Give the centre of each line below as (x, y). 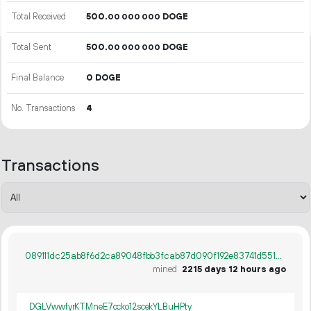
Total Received (39, 17)
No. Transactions (43, 108)
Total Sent (32, 47)
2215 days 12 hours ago (234, 269)
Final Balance (38, 78)
